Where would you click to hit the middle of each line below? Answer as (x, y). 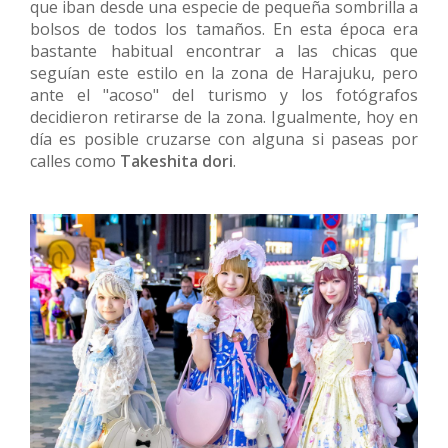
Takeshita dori (176, 160)
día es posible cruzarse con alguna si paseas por (224, 138)
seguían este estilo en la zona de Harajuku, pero (224, 72)
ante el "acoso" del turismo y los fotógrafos (224, 94)
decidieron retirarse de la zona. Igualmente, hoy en (224, 116)
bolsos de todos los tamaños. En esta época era (224, 28)
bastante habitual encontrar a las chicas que (224, 50)
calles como (75, 160)
